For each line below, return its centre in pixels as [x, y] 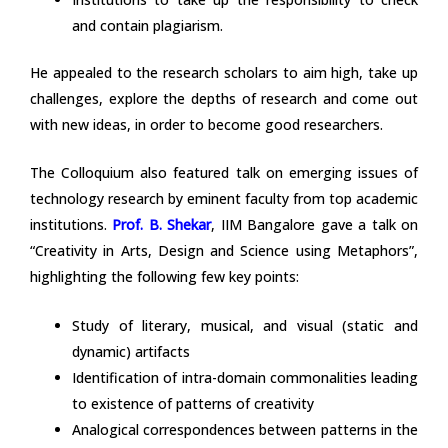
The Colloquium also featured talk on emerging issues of [224, 173]
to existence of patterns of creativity [193, 403]
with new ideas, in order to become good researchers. [206, 124]
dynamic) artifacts [131, 351]
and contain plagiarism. [147, 25]
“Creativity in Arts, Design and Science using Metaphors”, [224, 251]
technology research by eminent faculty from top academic [224, 199]
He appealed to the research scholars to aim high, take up [224, 72]
